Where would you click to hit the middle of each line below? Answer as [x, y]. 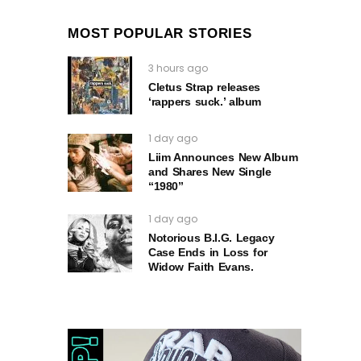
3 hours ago [178, 68]
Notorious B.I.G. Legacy [212, 238]
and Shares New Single [210, 172]
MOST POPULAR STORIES [160, 33]
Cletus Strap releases [204, 87]
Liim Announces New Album [223, 157]
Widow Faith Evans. [201, 267]
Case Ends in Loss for [208, 252]
